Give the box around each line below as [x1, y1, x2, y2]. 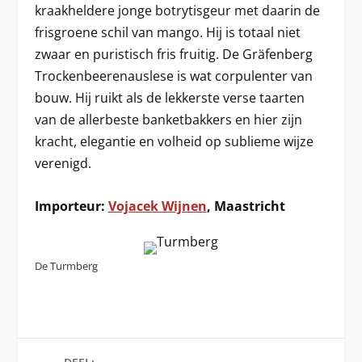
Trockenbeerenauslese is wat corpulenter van [34, 67, 313, 85]
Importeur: [34, 196, 108, 215]
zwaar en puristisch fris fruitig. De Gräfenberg [34, 45, 313, 63]
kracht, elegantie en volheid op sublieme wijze [34, 133, 314, 150]
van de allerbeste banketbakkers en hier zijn [34, 111, 302, 128]
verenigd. [34, 154, 91, 172]
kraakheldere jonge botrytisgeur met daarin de [34, 2, 320, 19]
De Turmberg [34, 258, 98, 273]
